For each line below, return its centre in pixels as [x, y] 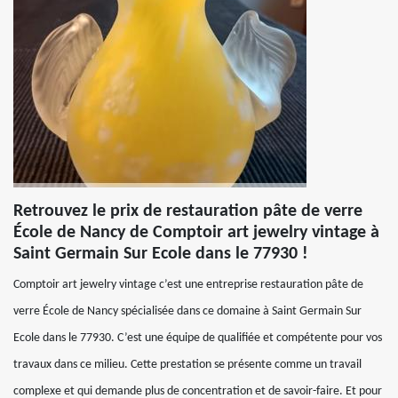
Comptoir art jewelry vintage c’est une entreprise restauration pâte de [188, 285]
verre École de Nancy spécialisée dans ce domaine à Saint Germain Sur [187, 311]
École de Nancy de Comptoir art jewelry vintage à [196, 233]
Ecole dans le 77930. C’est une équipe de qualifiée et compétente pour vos [198, 338]
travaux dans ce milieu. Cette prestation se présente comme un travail [187, 365]
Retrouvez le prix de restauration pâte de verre [188, 211]
